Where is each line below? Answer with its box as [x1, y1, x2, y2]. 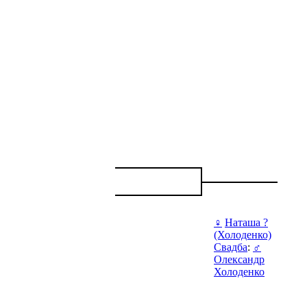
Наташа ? [225, 217, 268, 228]
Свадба [214, 241, 247, 253]
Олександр [214, 254, 265, 265]
